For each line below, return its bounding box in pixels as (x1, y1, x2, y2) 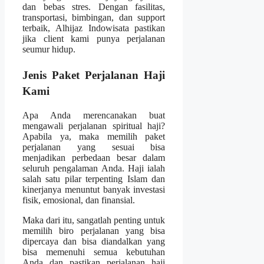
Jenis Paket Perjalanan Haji (22, 68, 166, 81)
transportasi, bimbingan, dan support (22, 12, 166, 22)
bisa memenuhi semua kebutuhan (22, 246, 166, 257)
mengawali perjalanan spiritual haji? (22, 120, 166, 131)
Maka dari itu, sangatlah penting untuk (22, 214, 166, 225)
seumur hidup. (22, 44, 75, 54)
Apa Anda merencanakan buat (22, 110, 166, 120)
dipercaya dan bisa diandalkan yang (22, 236, 166, 246)
